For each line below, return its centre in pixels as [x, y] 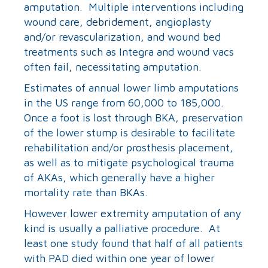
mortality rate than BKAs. [86, 192]
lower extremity [109, 213]
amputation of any [195, 213]
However [47, 213]
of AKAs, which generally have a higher [119, 177]
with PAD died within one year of [106, 258]
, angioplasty [180, 22]
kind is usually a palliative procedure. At [122, 228]
